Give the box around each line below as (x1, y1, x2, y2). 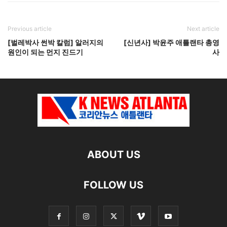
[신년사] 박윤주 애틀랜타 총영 (124, 38, 219, 47)
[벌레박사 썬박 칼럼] (8, 38, 75, 47)
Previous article (8, 25, 52, 33)
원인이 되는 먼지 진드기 (8, 48, 83, 57)
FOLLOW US (84, 179, 143, 192)
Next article (187, 25, 219, 33)
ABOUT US (87, 148, 140, 161)
